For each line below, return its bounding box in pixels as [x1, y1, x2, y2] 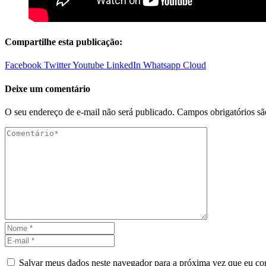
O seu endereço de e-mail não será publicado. [5, 106, 175, 117]
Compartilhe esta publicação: [5, 37, 122, 47]
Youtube [72, 60, 104, 71]
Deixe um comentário [5, 83, 90, 94]
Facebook [5, 60, 42, 71]
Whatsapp [143, 60, 180, 71]
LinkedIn [106, 60, 141, 71]
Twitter [44, 60, 71, 71]
